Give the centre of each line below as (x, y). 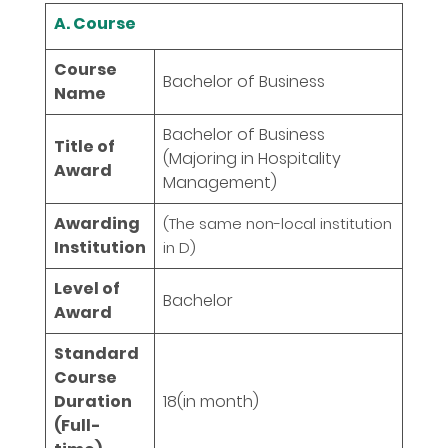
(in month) (218, 401)
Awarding (97, 223)
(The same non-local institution (277, 223)
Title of (84, 146)
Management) (220, 182)
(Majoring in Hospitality (252, 158)
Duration (93, 401)
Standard (96, 353)
